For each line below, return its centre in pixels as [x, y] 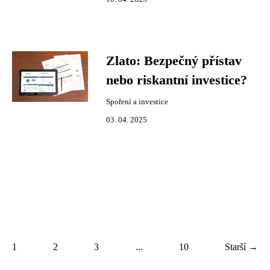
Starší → [241, 247]
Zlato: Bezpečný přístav [174, 61]
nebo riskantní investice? [177, 80]
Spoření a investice [137, 102]
